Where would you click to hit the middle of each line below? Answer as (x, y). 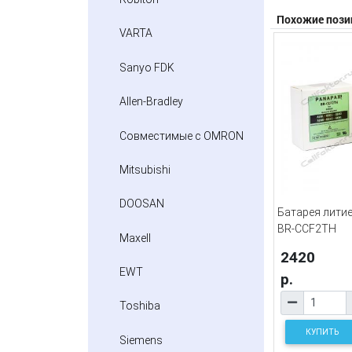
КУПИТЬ (322, 332)
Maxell (135, 238)
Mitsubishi (145, 169)
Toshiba (140, 306)
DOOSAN (142, 204)
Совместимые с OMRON (181, 136)
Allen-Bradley (151, 102)
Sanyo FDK (147, 67)
